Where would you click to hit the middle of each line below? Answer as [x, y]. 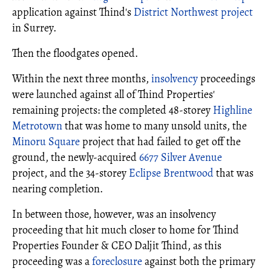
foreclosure [117, 261]
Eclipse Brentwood [171, 173]
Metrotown [37, 126]
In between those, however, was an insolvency [114, 214]
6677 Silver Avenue [181, 157]
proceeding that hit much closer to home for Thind [126, 230]
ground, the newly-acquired [76, 157]
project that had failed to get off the [160, 141]
